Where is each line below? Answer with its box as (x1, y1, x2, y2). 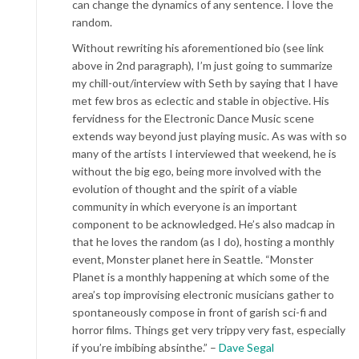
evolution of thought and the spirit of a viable (72, 182, 297, 196)
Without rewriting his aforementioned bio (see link (72, 41, 324, 54)
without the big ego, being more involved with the (72, 164, 321, 178)
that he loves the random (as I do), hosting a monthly (72, 235, 334, 248)
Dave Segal (219, 341, 274, 354)
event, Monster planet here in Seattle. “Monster (72, 252, 313, 266)
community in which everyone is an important (72, 200, 297, 213)
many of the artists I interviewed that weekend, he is (72, 147, 337, 160)
